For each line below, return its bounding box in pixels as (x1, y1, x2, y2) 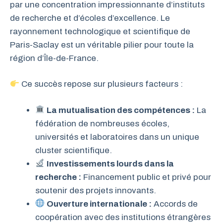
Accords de (152, 199, 198, 209)
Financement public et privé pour (81, 172, 211, 182)
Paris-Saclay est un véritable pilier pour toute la (10, 40, 194, 50)
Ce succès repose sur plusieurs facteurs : (19, 79, 183, 89)
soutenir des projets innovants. (35, 185, 156, 195)
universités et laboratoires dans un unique (35, 132, 199, 142)
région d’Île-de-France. (10, 53, 99, 63)
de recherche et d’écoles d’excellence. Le (10, 13, 170, 23)
